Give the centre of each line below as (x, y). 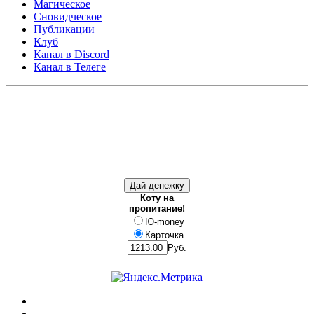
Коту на (157, 198)
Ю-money (164, 222)
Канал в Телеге (70, 67)
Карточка (164, 235)
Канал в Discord (71, 54)
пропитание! (157, 209)
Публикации (64, 29)
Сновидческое (68, 16)
